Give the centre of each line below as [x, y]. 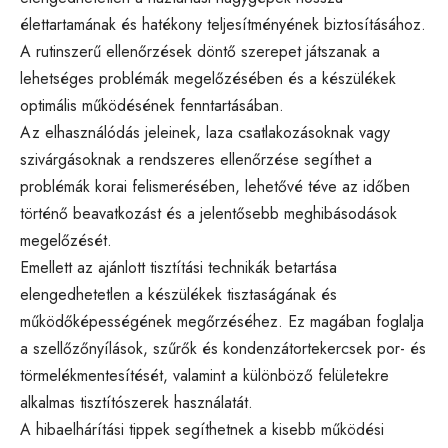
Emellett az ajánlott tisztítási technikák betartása [178, 268]
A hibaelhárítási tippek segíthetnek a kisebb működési [202, 430]
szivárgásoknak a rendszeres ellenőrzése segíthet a [196, 160]
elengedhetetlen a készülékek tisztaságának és [178, 295]
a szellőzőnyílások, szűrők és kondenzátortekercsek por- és [223, 349]
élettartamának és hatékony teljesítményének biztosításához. [223, 25]
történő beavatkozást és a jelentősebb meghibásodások [208, 214]
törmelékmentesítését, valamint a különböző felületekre [204, 376]
